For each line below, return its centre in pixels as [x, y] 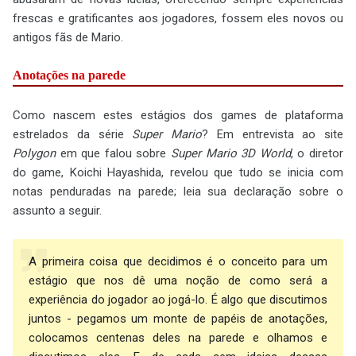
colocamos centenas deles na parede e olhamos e [178, 338]
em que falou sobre [113, 153]
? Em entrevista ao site [273, 134]
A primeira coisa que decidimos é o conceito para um [178, 261]
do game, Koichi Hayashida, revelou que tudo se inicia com [178, 172]
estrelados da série [73, 134]
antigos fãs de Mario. [68, 37]
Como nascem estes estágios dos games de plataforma [178, 115]
